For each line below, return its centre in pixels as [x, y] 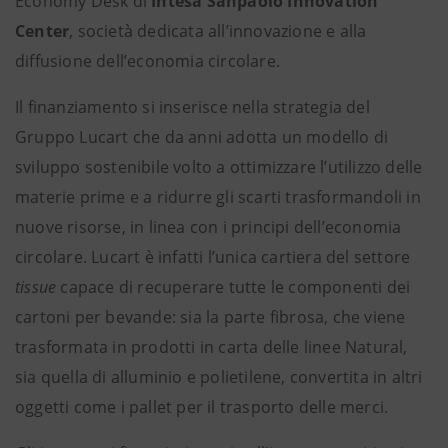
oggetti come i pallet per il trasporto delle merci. [202, 407]
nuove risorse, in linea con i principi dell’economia [208, 227]
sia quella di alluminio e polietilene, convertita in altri [219, 377]
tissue [36, 287]
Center [42, 31]
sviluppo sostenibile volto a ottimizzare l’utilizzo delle [219, 167]
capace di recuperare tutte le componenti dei [233, 287]
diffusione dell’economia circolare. [147, 61]
